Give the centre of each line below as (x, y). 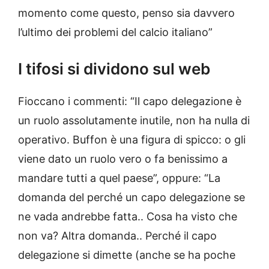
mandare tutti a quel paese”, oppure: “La (119, 178)
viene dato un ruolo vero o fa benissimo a (123, 159)
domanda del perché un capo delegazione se (131, 198)
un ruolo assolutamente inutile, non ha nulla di (134, 121)
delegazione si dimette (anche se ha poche (127, 255)
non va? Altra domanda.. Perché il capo (117, 236)
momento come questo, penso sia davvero (126, 13)
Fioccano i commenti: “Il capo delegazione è (130, 101)
